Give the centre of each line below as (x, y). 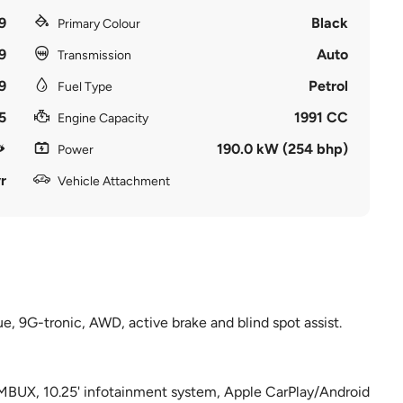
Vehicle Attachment (113, 181)
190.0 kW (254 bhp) (283, 149)
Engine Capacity (103, 118)
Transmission (94, 55)
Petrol (329, 86)
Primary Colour (99, 24)
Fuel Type (85, 87)
